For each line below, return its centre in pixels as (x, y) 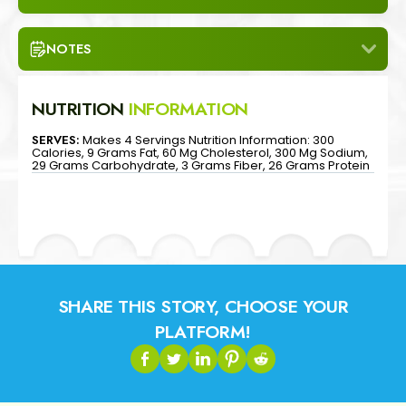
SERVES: (56, 140)
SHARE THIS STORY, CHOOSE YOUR (203, 306)
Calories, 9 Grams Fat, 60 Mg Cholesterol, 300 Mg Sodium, (200, 152)
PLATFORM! (203, 331)
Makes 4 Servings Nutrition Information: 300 (208, 140)
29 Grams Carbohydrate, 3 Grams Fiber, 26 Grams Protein (201, 165)
